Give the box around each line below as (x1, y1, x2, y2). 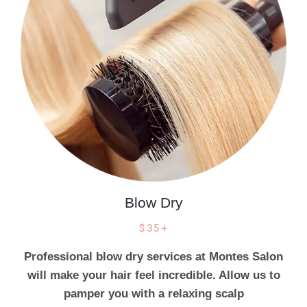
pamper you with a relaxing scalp (63, 286, 244, 300)
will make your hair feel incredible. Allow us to (27, 268, 280, 282)
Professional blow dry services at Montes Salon (24, 249, 283, 263)
